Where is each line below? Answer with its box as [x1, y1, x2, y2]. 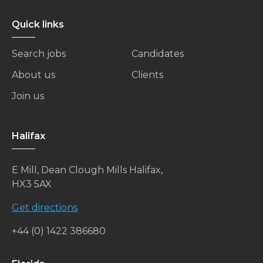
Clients [131, 69, 163, 81]
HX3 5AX [12, 178, 52, 190]
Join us [12, 90, 44, 102]
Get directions [12, 202, 77, 214]
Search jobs [12, 48, 66, 60]
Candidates [131, 48, 184, 60]
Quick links [12, 19, 64, 31]
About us [12, 69, 55, 81]
